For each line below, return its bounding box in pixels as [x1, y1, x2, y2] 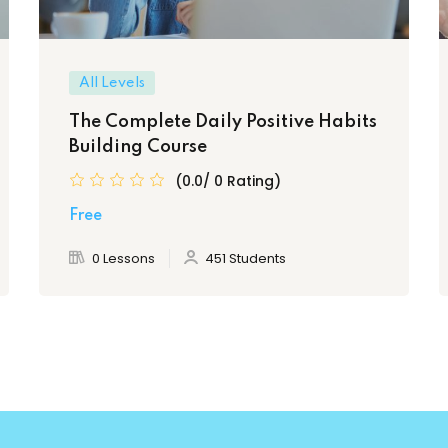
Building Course [69, 137, 207, 156]
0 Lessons [92, 248, 155, 268]
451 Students [205, 248, 286, 268]
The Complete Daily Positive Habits [69, 112, 377, 131]
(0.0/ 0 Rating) [175, 170, 281, 191]
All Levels [79, 75, 145, 90]
